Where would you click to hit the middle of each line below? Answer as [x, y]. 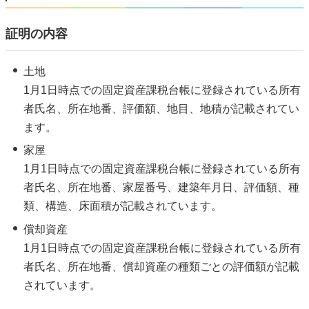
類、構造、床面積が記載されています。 [122, 206]
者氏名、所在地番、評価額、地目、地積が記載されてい [161, 108]
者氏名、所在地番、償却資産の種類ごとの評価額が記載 [161, 266]
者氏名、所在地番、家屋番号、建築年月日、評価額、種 [161, 188]
